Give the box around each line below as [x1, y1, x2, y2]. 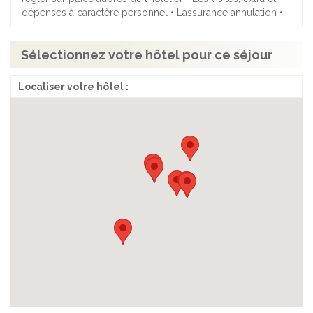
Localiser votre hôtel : [18, 81, 129, 93]
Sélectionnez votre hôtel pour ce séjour [21, 48, 272, 63]
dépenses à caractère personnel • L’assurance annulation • [22, 7, 283, 19]
